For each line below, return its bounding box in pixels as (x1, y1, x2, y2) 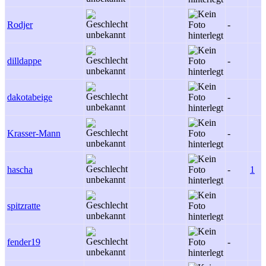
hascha (7, 164, 33, 175)
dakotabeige (7, 92, 52, 102)
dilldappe (7, 56, 42, 66)
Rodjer (7, 20, 33, 30)
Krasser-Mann (7, 128, 61, 138)
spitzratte (7, 201, 40, 211)
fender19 (7, 237, 40, 247)
